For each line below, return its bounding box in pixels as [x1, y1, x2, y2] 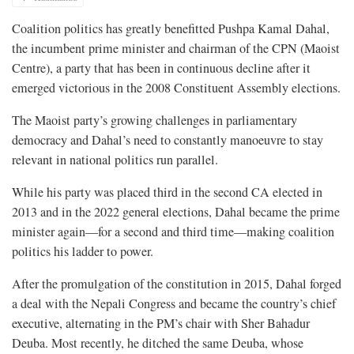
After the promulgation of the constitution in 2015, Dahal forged [12, 274, 341, 292]
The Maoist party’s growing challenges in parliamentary [12, 111, 297, 129]
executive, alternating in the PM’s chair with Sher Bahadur [12, 314, 310, 332]
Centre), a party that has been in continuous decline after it [12, 58, 311, 77]
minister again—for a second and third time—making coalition [12, 222, 334, 240]
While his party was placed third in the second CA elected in [12, 183, 322, 201]
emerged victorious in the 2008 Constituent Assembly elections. [12, 78, 341, 96]
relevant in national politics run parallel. [12, 150, 218, 168]
